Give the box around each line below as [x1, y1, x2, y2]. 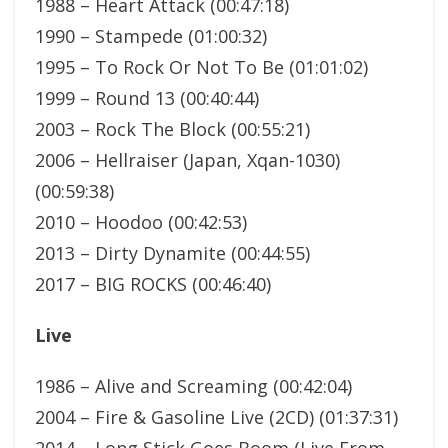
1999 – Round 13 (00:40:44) [35, 85, 259, 110]
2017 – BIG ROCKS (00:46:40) [35, 271, 271, 296]
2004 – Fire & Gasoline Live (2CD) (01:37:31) [35, 404, 398, 429]
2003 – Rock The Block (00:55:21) [35, 116, 310, 141]
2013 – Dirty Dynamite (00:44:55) [35, 240, 310, 265]
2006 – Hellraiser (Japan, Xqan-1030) [35, 147, 340, 172]
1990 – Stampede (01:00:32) [35, 23, 267, 48]
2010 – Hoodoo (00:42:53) [35, 209, 247, 234]
